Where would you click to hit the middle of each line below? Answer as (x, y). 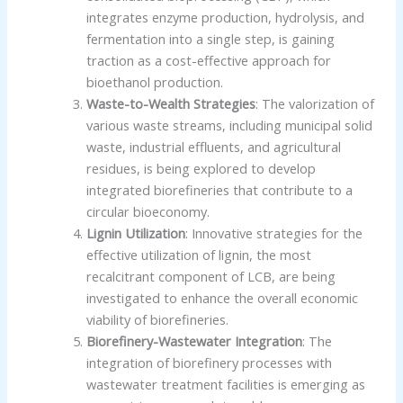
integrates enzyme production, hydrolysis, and (225, 18)
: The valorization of (314, 104)
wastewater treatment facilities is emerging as (225, 385)
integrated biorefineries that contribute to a (219, 190)
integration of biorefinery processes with (209, 363)
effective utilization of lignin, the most (198, 255)
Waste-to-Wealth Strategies (170, 104)
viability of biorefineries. (157, 320)
